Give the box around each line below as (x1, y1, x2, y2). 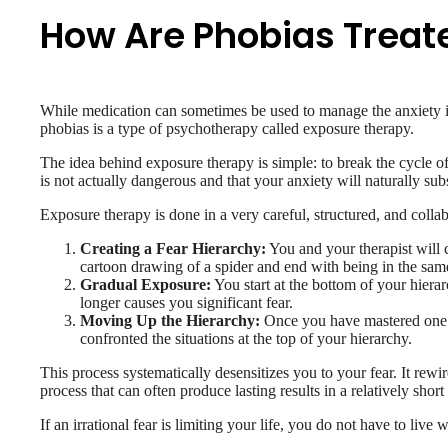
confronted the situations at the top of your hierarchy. (80, 329, 413, 347)
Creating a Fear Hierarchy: (80, 239, 267, 257)
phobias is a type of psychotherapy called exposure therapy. (40, 119, 415, 137)
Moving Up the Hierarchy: (80, 311, 261, 329)
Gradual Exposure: (80, 275, 212, 293)
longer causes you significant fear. (80, 293, 294, 311)
